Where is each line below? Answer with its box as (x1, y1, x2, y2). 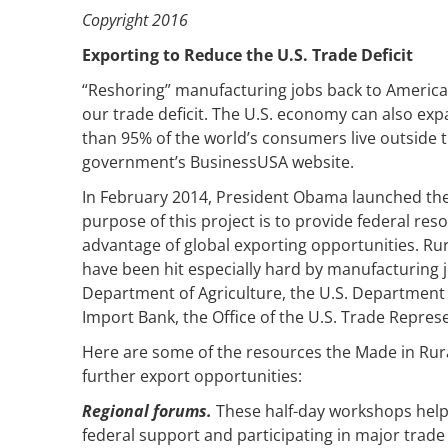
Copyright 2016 (82, 8, 188, 31)
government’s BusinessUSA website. (82, 150, 354, 173)
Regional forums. (82, 399, 212, 422)
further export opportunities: (82, 364, 302, 387)
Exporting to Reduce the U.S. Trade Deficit (82, 43, 413, 66)
